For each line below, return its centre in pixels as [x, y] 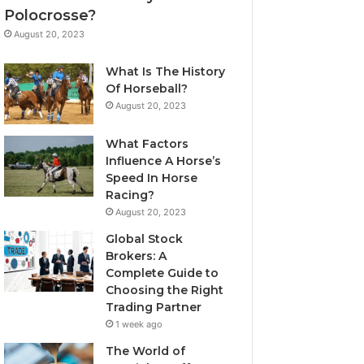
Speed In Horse [152, 178]
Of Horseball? [147, 88]
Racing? [130, 195]
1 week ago [139, 324]
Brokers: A [136, 256]
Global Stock [145, 238]
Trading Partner [154, 307]
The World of [146, 351]
